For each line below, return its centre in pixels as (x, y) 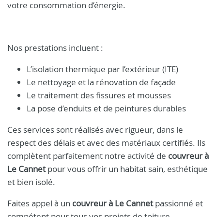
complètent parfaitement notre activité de (88, 156)
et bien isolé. (31, 182)
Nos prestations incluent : (55, 48)
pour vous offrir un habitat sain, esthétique (127, 169)
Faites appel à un (40, 203)
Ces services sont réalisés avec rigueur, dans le (95, 130)
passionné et (178, 203)
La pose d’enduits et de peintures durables (106, 108)
